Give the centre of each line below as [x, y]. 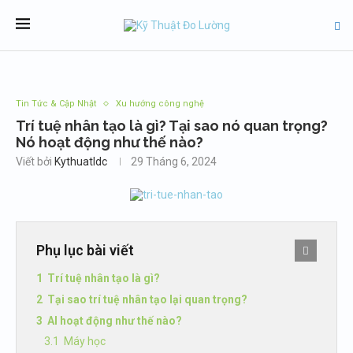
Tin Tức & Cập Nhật [56, 104]
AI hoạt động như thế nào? [114, 321]
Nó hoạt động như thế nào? [110, 142]
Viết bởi [35, 162]
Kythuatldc [81, 162]
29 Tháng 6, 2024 [174, 162]
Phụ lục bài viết [85, 250]
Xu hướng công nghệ [160, 104]
